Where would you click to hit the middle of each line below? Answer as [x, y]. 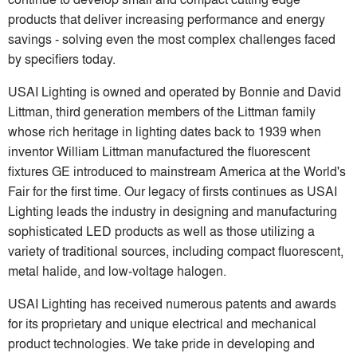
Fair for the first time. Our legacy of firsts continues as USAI [173, 190]
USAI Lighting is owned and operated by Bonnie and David [175, 91]
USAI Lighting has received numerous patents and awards [172, 303]
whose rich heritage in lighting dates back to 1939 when [165, 131]
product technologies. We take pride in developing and [161, 343]
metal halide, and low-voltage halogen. [117, 270]
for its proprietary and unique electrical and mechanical [162, 323]
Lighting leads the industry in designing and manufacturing [173, 210]
